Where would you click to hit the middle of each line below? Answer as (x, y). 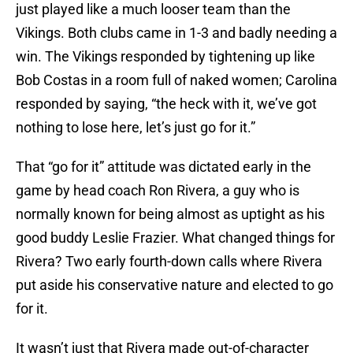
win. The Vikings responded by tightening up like (165, 57)
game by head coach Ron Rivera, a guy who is (158, 191)
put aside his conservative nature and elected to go (175, 285)
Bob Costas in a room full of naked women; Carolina (176, 80)
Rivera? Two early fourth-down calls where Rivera (169, 262)
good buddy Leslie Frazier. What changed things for (175, 238)
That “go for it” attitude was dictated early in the (163, 167)
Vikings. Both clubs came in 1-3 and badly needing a (176, 33)
